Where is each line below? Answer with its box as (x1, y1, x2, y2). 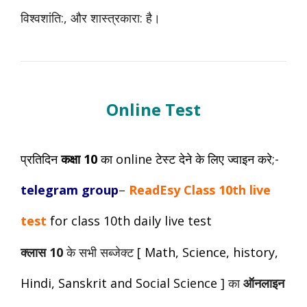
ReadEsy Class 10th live (129, 181, 271, 198)
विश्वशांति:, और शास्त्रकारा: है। (21, 9, 160, 26)
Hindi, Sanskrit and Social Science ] (21, 275, 225, 292)
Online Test (106, 97, 201, 121)
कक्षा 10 (61, 150, 97, 167)
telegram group (21, 181, 119, 198)
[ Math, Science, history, (137, 244, 278, 261)
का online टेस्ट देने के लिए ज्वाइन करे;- (97, 150, 279, 167)
